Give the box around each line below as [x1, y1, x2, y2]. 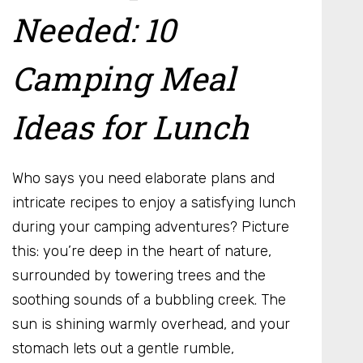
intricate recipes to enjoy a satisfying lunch [12, 193, 296, 211]
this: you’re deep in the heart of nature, [12, 241, 271, 260]
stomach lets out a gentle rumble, [12, 339, 234, 357]
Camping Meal [12, 56, 236, 100]
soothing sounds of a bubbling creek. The [12, 290, 286, 309]
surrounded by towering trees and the [12, 266, 266, 284]
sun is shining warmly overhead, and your [12, 314, 290, 333]
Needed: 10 [12, 7, 176, 51]
